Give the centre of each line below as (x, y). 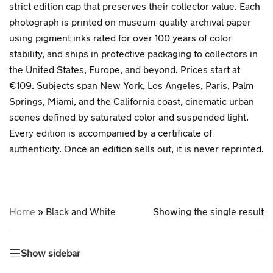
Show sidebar (51, 253)
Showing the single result (208, 211)
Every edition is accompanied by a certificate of (111, 133)
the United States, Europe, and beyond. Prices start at (125, 69)
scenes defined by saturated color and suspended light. (129, 117)
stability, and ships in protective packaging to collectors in (133, 53)
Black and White (81, 211)
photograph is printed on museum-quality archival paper (130, 22)
